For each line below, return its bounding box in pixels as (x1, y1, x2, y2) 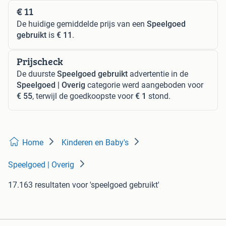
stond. (146, 91, 171, 101)
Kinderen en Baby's (62, 138, 129, 148)
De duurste (17, 69, 57, 79)
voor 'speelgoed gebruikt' (72, 180, 159, 190)
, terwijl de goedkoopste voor (32, 91, 135, 101)
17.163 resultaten (8, 180, 70, 190)
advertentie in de (128, 69, 188, 79)
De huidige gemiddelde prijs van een (17, 19, 147, 29)
